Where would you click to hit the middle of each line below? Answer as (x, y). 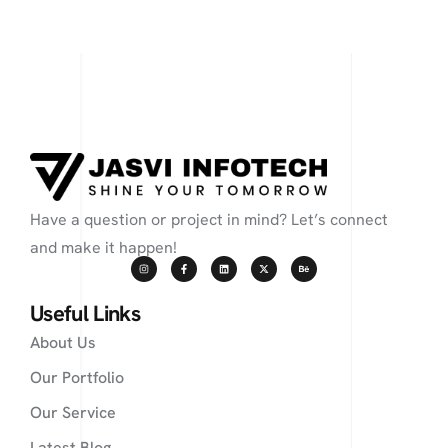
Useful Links (85, 313)
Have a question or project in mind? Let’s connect (209, 219)
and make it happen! (103, 247)
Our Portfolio (77, 377)
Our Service (73, 412)
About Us (63, 342)
